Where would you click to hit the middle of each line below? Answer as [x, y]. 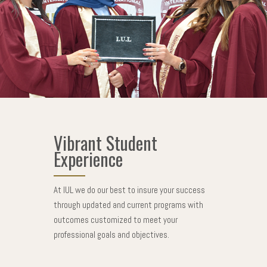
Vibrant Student [105, 142]
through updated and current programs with [128, 204]
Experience [88, 159]
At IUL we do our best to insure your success [129, 190]
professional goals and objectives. [111, 234]
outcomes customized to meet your [115, 219]
